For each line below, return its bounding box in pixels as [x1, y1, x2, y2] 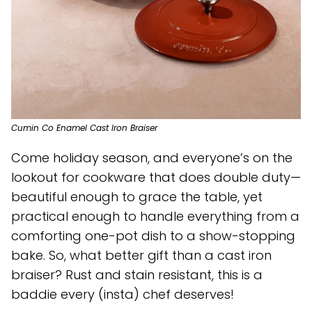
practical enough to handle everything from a [11, 207, 299, 225]
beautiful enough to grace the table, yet [11, 187, 263, 205]
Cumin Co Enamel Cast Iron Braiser [11, 121, 157, 134]
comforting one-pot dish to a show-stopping [11, 226, 295, 244]
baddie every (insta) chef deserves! [11, 285, 234, 303]
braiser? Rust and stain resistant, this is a [11, 265, 263, 283]
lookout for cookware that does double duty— [11, 168, 301, 186]
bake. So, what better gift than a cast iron [11, 246, 272, 264]
